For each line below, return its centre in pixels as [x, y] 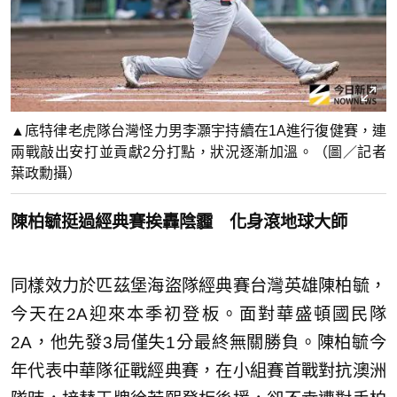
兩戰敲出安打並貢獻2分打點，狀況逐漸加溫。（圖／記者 [198, 152]
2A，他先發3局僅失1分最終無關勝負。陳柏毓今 [198, 343]
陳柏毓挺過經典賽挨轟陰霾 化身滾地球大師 [179, 222]
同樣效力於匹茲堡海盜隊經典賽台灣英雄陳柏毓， [198, 286]
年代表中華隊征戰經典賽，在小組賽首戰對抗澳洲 [198, 371]
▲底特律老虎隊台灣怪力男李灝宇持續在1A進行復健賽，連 [198, 131]
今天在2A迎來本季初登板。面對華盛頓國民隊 [198, 315]
